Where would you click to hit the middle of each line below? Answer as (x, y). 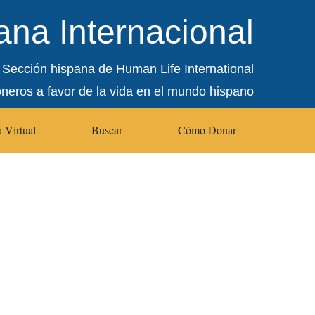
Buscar (107, 130)
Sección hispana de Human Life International (128, 69)
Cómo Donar (207, 130)
